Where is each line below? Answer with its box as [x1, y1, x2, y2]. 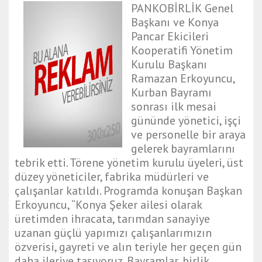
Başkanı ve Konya [131, 15, 219, 30]
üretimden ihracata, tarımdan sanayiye [15, 211, 210, 227]
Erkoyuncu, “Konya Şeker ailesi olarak [15, 197, 202, 213]
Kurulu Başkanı [131, 57, 207, 73]
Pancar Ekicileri [131, 29, 209, 44]
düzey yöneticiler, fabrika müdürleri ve [15, 169, 209, 185]
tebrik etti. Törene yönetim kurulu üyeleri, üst [15, 155, 243, 171]
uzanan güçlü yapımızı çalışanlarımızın [15, 225, 212, 241]
